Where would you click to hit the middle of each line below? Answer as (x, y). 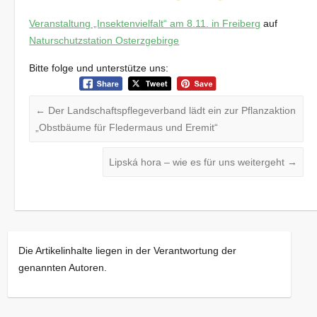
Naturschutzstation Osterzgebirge (104, 40)
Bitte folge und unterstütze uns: (99, 68)
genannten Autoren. (63, 268)
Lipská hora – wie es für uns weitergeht (198, 162)
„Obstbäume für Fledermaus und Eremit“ (127, 128)
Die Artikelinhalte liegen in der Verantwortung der (128, 251)
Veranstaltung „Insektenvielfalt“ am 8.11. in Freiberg (145, 23)
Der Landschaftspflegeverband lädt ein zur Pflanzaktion (171, 111)
